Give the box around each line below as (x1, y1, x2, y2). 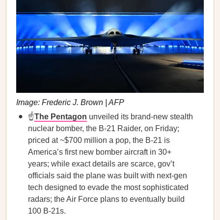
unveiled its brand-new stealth (87, 112, 193, 121)
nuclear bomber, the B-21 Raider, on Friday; (28, 124, 179, 133)
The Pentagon (34, 112, 87, 121)
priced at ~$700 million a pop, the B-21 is (28, 136, 170, 144)
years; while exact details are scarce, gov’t (28, 160, 174, 168)
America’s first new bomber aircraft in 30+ (28, 148, 171, 156)
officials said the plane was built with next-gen (28, 171, 187, 180)
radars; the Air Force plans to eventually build (28, 195, 185, 203)
